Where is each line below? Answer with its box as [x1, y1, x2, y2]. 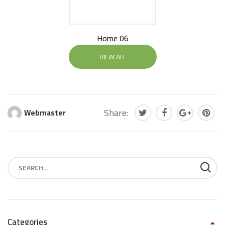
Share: [104, 104, 128, 121]
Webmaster [24, 105, 66, 120]
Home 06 [96, 31, 129, 46]
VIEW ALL [99, 50, 126, 63]
